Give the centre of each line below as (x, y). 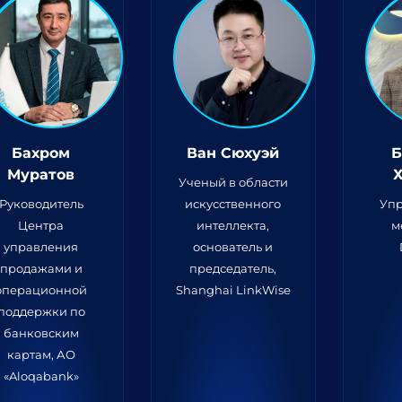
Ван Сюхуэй (233, 153)
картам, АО (41, 354)
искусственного (233, 204)
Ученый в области (233, 182)
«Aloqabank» (41, 376)
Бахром (41, 153)
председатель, (233, 268)
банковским (41, 333)
